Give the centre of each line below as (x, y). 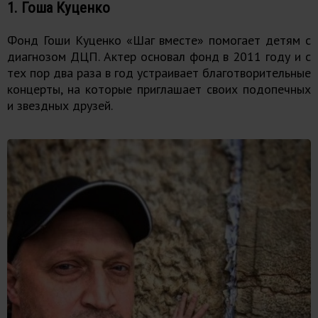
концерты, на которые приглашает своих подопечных (159, 89)
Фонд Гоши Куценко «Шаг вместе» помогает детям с (159, 40)
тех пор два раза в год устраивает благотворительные (159, 72)
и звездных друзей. (60, 105)
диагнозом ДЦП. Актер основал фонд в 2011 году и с (159, 56)
